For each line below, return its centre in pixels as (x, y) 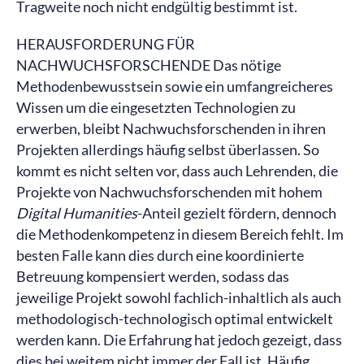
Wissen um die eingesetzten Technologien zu (156, 107)
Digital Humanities (77, 213)
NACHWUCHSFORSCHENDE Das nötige (149, 65)
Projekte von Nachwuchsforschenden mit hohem (169, 192)
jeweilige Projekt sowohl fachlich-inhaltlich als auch (179, 297)
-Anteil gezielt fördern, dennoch (237, 213)
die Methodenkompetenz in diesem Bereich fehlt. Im (180, 234)
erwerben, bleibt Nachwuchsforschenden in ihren (171, 128)
